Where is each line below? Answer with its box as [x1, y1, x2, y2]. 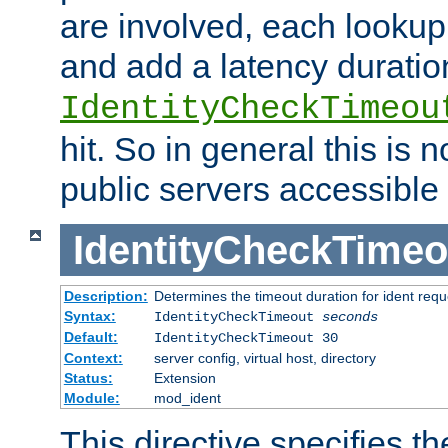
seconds [321, 309, 378, 326]
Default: [63, 329, 118, 346]
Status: [63, 370, 113, 387]
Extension [153, 370, 216, 387]
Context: [63, 350, 123, 367]
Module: [63, 390, 120, 407]
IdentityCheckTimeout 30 [153, 330, 338, 347]
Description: [63, 288, 148, 305]
